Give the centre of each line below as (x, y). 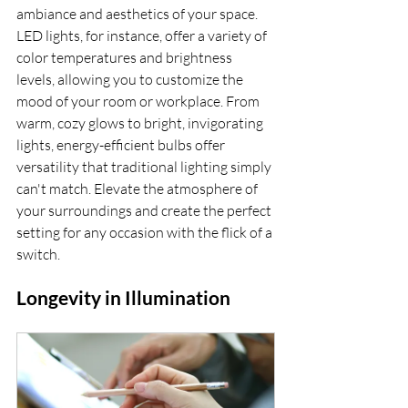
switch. (38, 254)
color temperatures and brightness (126, 57)
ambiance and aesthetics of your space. (138, 14)
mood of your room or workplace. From (139, 101)
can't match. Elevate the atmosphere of (138, 189)
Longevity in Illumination (123, 297)
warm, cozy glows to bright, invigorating (141, 123)
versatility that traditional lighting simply (145, 167)
